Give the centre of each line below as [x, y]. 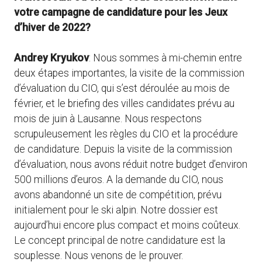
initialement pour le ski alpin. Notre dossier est [116, 210]
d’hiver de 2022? [52, 27]
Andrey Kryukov [51, 58]
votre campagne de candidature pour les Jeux [121, 12]
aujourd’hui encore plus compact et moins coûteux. [127, 225]
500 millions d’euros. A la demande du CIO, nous [119, 180]
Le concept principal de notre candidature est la [120, 241]
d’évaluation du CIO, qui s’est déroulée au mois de [122, 89]
